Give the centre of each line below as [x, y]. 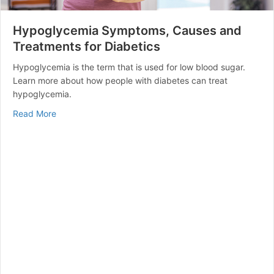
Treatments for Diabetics [87, 47]
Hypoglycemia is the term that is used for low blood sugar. [129, 67]
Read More [35, 114]
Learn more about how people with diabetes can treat [120, 81]
